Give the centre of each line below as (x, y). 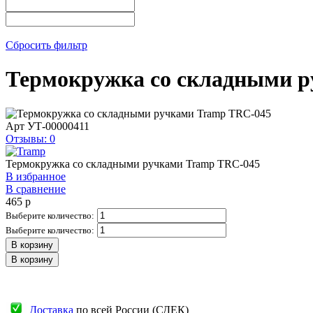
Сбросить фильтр (46, 45)
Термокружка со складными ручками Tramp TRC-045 (133, 163)
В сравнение (36, 189)
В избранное (36, 176)
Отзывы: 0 (30, 138)
